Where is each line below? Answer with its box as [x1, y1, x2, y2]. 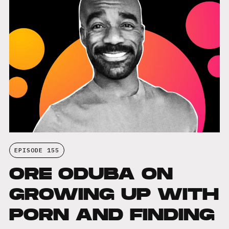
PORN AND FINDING [9, 202, 215, 227]
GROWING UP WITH [9, 181, 219, 207]
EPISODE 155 [14, 146, 59, 154]
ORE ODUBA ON [9, 161, 173, 186]
